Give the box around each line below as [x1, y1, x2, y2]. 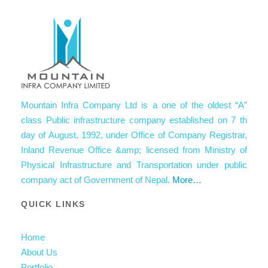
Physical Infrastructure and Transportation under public [21, 159, 247, 170]
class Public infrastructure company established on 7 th [21, 114, 247, 125]
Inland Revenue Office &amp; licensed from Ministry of [21, 144, 247, 155]
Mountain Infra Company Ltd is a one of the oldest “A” [21, 99, 247, 110]
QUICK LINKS [21, 199, 86, 209]
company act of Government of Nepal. [21, 174, 172, 185]
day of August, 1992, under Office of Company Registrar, [21, 129, 247, 140]
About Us [21, 246, 57, 257]
